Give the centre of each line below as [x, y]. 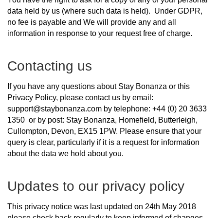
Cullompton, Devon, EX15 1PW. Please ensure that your [104, 131]
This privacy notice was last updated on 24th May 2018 [102, 206]
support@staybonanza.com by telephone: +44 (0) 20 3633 [107, 109]
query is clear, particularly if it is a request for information [103, 142]
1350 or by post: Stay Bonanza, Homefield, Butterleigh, [102, 120]
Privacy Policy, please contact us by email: [80, 97]
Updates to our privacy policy [96, 186]
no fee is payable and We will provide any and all [92, 22]
